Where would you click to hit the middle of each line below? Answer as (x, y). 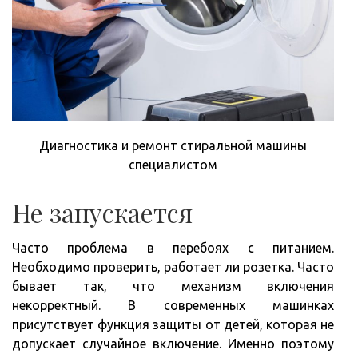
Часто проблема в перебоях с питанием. (173, 247)
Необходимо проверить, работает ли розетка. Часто (173, 267)
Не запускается (102, 212)
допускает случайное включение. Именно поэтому (173, 343)
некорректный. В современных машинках (173, 305)
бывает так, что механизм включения (173, 286)
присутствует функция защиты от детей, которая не (173, 324)
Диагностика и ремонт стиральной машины (173, 145)
